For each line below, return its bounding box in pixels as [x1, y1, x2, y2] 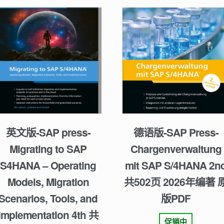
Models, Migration [7, 174, 89, 189]
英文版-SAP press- [5, 124, 90, 139]
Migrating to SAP [9, 141, 87, 156]
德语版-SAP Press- [133, 124, 218, 139]
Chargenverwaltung [130, 141, 221, 156]
